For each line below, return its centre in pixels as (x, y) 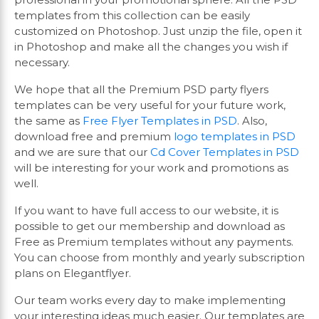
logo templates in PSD (235, 137)
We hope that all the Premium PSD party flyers (141, 90)
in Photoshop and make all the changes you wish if (151, 47)
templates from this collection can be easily (132, 16)
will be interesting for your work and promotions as (151, 168)
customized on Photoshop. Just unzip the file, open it (158, 31)
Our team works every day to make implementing (150, 300)
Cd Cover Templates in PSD (225, 152)
